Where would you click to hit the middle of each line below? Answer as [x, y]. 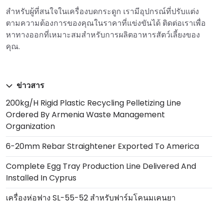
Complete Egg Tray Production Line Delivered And [101, 166]
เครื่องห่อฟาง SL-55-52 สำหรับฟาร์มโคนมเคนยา [91, 198]
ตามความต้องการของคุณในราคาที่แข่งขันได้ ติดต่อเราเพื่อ [106, 23]
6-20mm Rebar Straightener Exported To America [102, 146]
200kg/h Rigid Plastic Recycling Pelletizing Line [93, 103]
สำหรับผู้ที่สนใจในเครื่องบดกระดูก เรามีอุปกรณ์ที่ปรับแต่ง [102, 11]
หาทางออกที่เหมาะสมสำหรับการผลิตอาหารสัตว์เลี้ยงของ [103, 35]
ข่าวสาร [29, 85]
